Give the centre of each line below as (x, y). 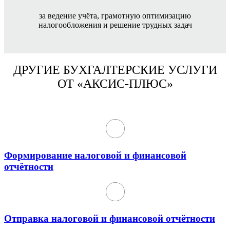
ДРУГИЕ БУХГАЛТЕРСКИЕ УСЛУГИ (115, 70)
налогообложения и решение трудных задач (115, 25)
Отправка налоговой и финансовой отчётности (110, 218)
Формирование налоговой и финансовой (95, 156)
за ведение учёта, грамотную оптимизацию (115, 15)
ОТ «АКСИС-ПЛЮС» (115, 84)
